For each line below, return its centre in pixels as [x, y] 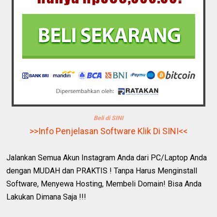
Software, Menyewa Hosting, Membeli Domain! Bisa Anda [104, 184]
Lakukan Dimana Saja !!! [46, 197]
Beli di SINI [108, 118]
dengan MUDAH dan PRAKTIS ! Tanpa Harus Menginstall [102, 170]
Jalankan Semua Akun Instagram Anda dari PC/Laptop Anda [107, 157]
